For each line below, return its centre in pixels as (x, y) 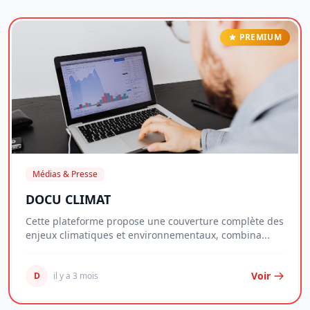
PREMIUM (260, 37)
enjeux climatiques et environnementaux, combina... (148, 235)
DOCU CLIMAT (68, 200)
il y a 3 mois (76, 276)
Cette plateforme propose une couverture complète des (155, 221)
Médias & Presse (65, 174)
